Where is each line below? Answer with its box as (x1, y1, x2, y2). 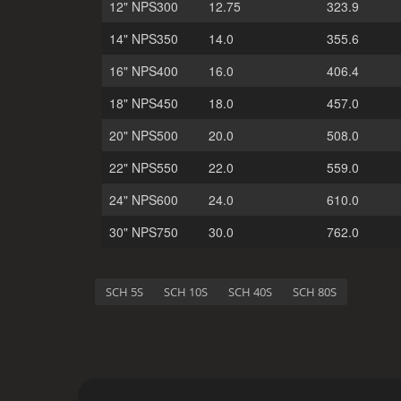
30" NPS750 (109, 223, 178, 241)
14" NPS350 (109, 30, 178, 47)
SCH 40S (228, 284, 272, 300)
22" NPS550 (109, 158, 178, 176)
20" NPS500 (109, 126, 178, 144)
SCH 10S (164, 284, 208, 300)
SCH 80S (293, 284, 337, 300)
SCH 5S (106, 284, 143, 300)
